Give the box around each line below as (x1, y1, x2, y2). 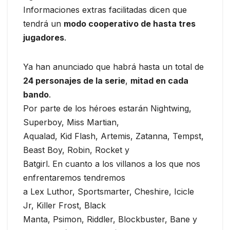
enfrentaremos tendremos (23, 172, 125, 183)
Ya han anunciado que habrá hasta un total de (23, 62, 204, 72)
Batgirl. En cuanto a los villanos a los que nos (23, 159, 200, 169)
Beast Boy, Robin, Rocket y (23, 145, 129, 156)
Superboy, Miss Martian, (23, 117, 119, 128)
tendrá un (23, 18, 64, 29)
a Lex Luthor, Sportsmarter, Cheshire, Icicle (23, 186, 194, 197)
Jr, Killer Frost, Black (23, 200, 106, 211)
